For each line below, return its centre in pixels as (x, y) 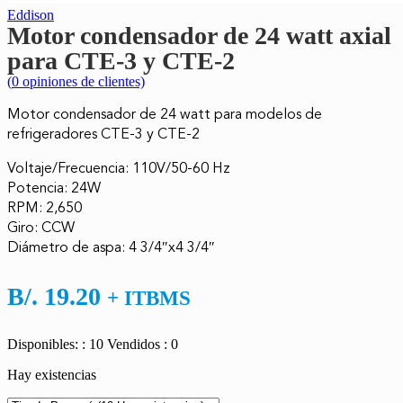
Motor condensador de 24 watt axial (199, 35)
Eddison (31, 14)
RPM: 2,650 (45, 207)
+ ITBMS (149, 297)
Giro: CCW (41, 227)
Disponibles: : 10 (55, 344)
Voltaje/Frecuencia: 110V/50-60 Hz (119, 168)
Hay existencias (52, 374)
